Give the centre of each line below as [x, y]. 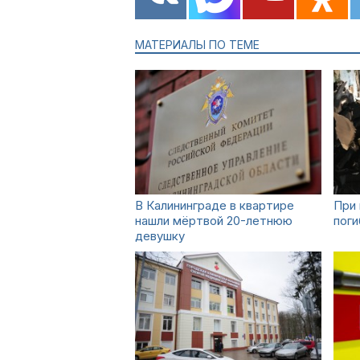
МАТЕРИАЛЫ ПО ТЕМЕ [197, 45]
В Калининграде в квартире [215, 205]
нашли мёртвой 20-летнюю [214, 221]
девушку [160, 236]
